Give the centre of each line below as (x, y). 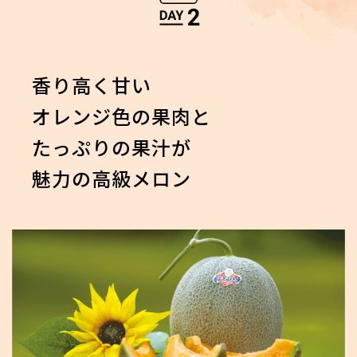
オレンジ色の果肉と (122, 116)
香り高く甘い (92, 84)
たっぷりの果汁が (112, 147)
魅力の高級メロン (112, 178)
